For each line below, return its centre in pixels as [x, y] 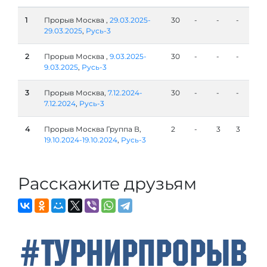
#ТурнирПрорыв [133, 253]
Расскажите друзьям [107, 184]
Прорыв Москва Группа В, [93, 129]
